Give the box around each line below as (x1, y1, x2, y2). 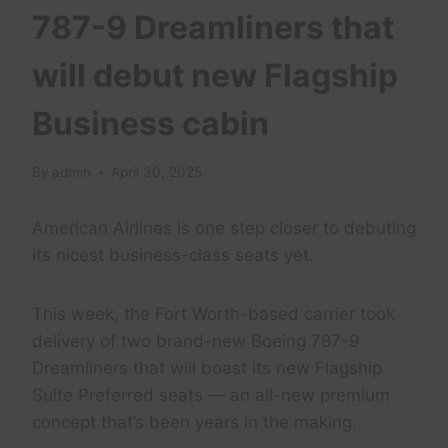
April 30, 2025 (111, 164, 203, 181)
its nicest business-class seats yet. (32, 245, 314, 266)
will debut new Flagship (32, 56, 398, 96)
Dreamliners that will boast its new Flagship (32, 358, 382, 379)
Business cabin (32, 104, 269, 144)
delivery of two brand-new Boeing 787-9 (32, 331, 360, 352)
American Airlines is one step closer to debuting (32, 218, 416, 239)
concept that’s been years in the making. (32, 412, 357, 433)
